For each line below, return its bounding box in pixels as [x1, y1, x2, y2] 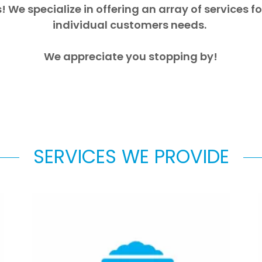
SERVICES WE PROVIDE [33, 143, 229, 170]
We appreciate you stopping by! [44, 49, 218, 64]
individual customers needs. [53, 18, 209, 32]
